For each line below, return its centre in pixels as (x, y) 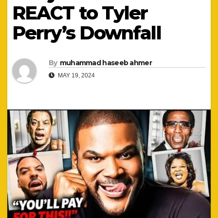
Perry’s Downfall (87, 33)
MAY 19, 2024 (76, 76)
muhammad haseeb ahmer (106, 63)
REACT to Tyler (80, 13)
